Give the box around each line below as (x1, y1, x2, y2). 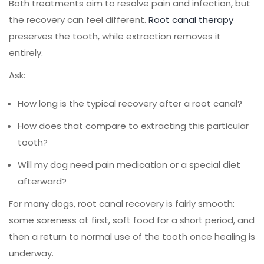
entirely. (9, 46, 43, 59)
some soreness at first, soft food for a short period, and (9, 213, 255, 226)
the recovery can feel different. (9, 13, 148, 26)
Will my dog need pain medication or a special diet (18, 158, 240, 171)
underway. (9, 246, 54, 259)
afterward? (18, 174, 67, 187)
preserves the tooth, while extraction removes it (9, 29, 221, 42)
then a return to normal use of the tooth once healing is (9, 230, 255, 243)
